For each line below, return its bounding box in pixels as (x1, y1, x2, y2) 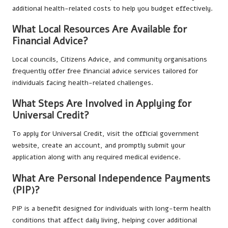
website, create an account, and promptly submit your (12, 140, 185, 151)
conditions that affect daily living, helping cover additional (12, 215, 197, 225)
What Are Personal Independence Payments (12, 172, 210, 185)
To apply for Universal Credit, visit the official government (12, 129, 199, 139)
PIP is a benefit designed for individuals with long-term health (12, 203, 211, 213)
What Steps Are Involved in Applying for (12, 97, 191, 111)
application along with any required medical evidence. (12, 152, 181, 162)
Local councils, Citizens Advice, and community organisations (12, 54, 207, 65)
